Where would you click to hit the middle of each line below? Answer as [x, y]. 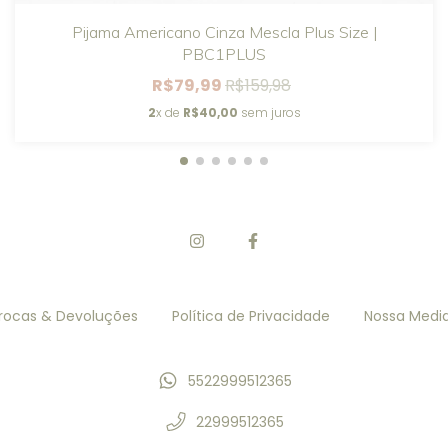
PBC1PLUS [224, 53]
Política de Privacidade [250, 315]
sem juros [269, 112]
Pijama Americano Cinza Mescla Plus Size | [224, 31]
